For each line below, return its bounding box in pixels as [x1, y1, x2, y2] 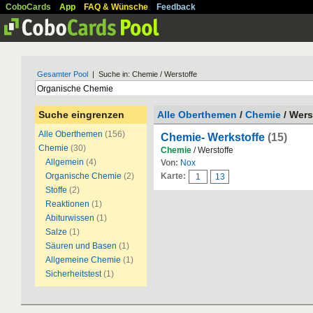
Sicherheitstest [45, 269, 101, 279]
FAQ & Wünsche [84, 2, 148, 12]
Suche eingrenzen [38, 109, 124, 120]
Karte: [161, 171, 186, 181]
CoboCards [6, 2, 51, 12]
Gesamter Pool [37, 70, 88, 78]
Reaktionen [45, 199, 89, 209]
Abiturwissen [45, 213, 94, 223]
